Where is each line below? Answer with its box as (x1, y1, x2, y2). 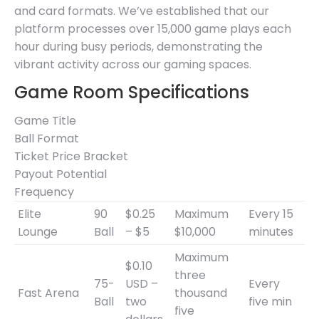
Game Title (14, 112, 76, 129)
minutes (249, 223, 293, 240)
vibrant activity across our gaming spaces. (14, 56, 251, 73)
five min (249, 293, 292, 310)
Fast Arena (18, 284, 79, 301)
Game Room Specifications (14, 80, 249, 104)
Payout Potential (14, 165, 107, 182)
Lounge (18, 223, 58, 240)
